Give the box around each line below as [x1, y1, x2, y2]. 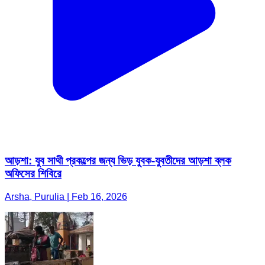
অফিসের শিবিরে [5, 167, 62, 180]
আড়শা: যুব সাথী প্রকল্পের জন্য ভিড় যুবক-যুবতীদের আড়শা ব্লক [5, 154, 231, 167]
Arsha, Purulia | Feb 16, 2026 [5, 191, 127, 202]
